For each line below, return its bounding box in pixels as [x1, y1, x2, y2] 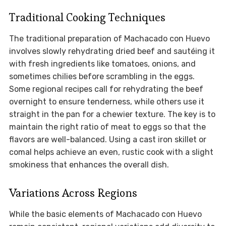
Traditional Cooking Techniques [9, 10, 165, 25]
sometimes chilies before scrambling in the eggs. [9, 72, 195, 82]
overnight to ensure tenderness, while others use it [9, 97, 204, 107]
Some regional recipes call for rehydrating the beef [9, 84, 203, 94]
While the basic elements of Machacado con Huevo [9, 209, 202, 219]
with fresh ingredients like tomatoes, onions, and [9, 59, 196, 69]
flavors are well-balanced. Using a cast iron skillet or [9, 135, 206, 145]
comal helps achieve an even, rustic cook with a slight [9, 147, 213, 157]
